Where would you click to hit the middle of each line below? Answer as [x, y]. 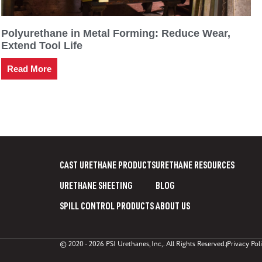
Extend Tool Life [42, 46]
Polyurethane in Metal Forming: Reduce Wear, [116, 34]
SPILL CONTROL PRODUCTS [107, 208]
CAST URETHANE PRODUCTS [108, 167]
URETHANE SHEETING [96, 187]
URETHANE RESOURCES [195, 167]
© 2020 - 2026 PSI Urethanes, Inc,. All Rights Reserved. [143, 244]
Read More [29, 69]
